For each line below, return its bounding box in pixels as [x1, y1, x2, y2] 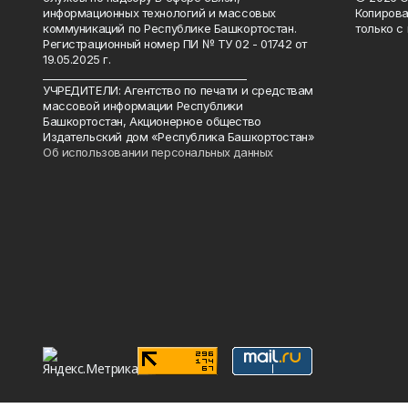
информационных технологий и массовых [43, 5, 276, 20]
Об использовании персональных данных [43, 144, 273, 159]
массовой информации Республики [43, 97, 243, 113]
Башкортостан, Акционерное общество [43, 113, 261, 128]
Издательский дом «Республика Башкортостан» [43, 128, 315, 144]
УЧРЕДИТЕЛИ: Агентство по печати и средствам [43, 82, 313, 97]
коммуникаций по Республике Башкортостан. [43, 20, 297, 36]
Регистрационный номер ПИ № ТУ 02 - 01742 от [43, 36, 307, 51]
